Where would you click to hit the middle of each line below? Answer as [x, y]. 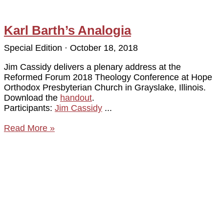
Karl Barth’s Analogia [67, 30]
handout [76, 98]
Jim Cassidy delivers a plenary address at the [92, 67]
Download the [32, 98]
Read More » [29, 128]
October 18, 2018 [103, 48]
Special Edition [34, 48]
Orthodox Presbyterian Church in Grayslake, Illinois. [105, 87]
